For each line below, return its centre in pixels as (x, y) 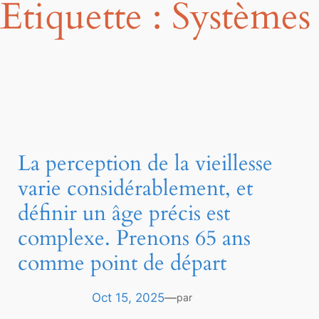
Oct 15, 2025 (129, 298)
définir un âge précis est (124, 214)
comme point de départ (122, 264)
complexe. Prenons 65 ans (135, 239)
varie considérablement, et (136, 189)
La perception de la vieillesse (146, 164)
